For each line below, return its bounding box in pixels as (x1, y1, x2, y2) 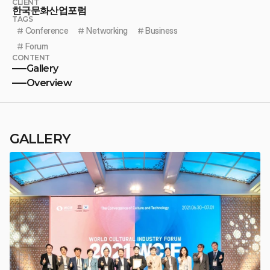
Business (145, 25, 178, 36)
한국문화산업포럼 (12, 4, 86, 16)
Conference (25, 25, 69, 36)
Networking (86, 25, 128, 36)
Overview (27, 77, 72, 89)
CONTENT (12, 52, 50, 62)
